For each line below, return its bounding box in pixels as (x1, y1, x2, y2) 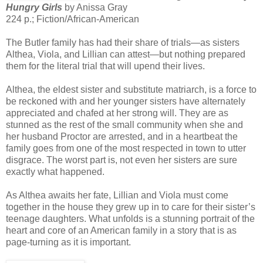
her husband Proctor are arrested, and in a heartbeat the (6, 131, 238, 141)
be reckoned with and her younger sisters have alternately (6, 96, 245, 106)
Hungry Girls (6, 2, 62, 12)
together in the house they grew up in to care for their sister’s (6, 201, 255, 212)
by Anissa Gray (62, 2, 127, 12)
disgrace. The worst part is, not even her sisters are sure (6, 154, 237, 165)
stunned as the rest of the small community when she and (6, 119, 243, 130)
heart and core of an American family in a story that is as (6, 225, 237, 235)
